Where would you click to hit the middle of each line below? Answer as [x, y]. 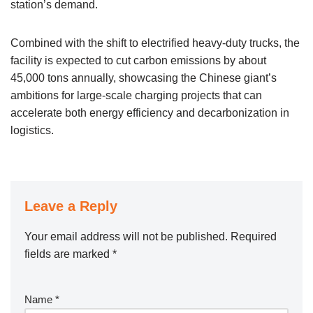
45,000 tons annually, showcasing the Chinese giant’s [144, 78]
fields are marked [68, 254]
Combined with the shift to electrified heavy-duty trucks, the [155, 43]
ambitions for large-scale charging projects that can [136, 95]
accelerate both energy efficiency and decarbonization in [150, 112]
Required [254, 236]
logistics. [32, 130]
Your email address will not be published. [126, 236]
